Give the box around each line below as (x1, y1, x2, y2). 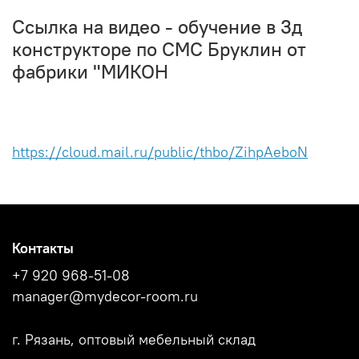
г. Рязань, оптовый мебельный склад (12, 331, 256, 349)
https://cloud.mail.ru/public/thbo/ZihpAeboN (12, 143, 308, 161)
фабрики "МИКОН (12, 58, 168, 83)
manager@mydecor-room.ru (12, 288, 198, 306)
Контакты (12, 240, 74, 258)
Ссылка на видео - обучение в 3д (12, 14, 302, 38)
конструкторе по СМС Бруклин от (12, 36, 306, 61)
